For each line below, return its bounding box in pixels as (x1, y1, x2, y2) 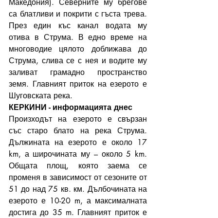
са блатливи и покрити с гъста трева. (9, 8, 147, 19)
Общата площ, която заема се (9, 160, 147, 171)
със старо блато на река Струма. (9, 125, 147, 136)
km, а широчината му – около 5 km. (9, 148, 147, 159)
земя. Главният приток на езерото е (9, 78, 147, 89)
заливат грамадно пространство (9, 67, 147, 77)
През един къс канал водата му (9, 20, 147, 31)
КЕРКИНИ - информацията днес (9, 102, 132, 112)
